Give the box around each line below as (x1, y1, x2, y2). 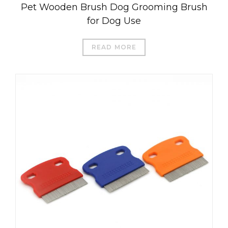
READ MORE (91, 43, 137, 51)
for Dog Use (87, 15, 141, 26)
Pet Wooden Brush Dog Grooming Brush (20, 1, 208, 13)
